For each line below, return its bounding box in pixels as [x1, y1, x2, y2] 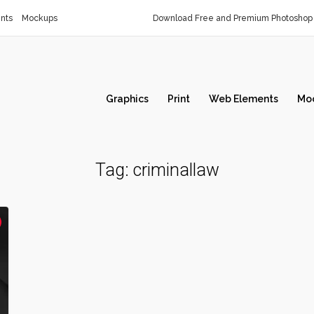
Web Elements [209, 93, 278, 104]
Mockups [22, 13, 57, 23]
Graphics [106, 93, 149, 104]
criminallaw [132, 160, 219, 180]
